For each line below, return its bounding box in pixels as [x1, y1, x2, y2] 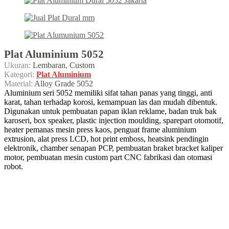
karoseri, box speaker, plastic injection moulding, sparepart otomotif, [4, 116, 223, 125]
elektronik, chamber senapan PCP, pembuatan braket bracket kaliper [4, 143, 223, 152]
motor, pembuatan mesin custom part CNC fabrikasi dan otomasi [4, 152, 212, 162]
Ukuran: [4, 60, 31, 70]
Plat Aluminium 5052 [4, 48, 104, 60]
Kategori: [4, 70, 34, 79]
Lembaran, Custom [31, 60, 95, 70]
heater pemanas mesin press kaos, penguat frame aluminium [4, 125, 196, 134]
